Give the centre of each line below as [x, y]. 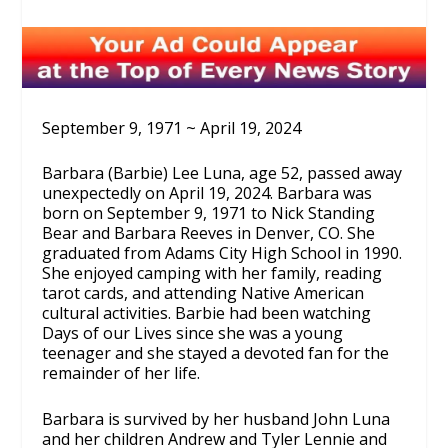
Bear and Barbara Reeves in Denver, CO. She [209, 233]
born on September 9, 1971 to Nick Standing [209, 213]
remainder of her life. [121, 373]
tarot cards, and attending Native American [203, 293]
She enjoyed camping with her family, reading [212, 273]
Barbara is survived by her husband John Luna [216, 419]
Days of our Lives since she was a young [193, 333]
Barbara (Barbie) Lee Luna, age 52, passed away [222, 173]
